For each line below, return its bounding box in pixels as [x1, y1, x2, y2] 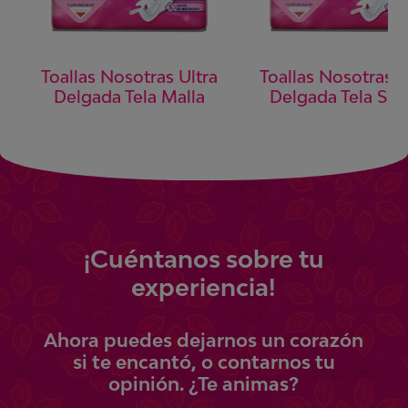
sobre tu [225, 245, 324, 274]
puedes [104, 329, 173, 352]
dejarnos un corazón [177, 329, 364, 352]
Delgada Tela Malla [54, 87, 206, 107]
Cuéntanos [89, 245, 220, 274]
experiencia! [131, 273, 277, 302]
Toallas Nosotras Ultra [41, 66, 219, 87]
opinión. [108, 372, 185, 395]
